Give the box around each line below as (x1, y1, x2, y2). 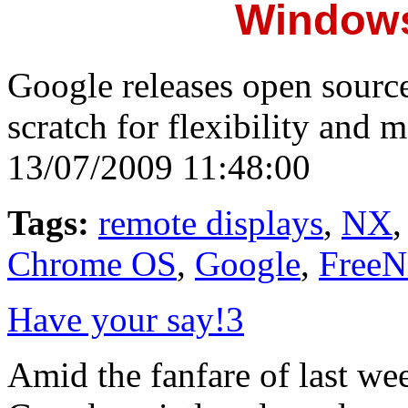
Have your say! (7, 299, 226, 339)
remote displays (98, 202, 323, 242)
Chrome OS (7, 243, 177, 283)
